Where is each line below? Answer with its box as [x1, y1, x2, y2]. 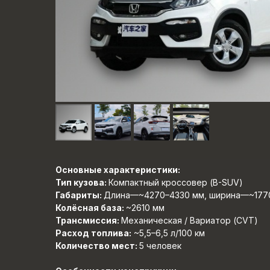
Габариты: [55, 190, 104, 200]
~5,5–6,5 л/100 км [131, 228, 205, 238]
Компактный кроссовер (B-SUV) [108, 177, 243, 187]
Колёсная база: [55, 202, 126, 213]
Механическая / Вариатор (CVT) [121, 215, 258, 225]
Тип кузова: [55, 177, 108, 187]
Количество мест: [55, 240, 139, 251]
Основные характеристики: [55, 165, 180, 175]
